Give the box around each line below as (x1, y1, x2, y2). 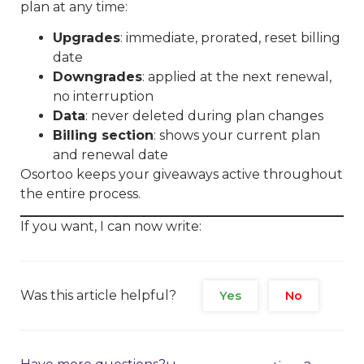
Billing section (53, 127, 154, 143)
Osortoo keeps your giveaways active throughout (20, 166, 343, 182)
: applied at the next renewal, (142, 68, 331, 84)
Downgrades (53, 68, 142, 84)
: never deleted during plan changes (85, 107, 323, 123)
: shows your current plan (154, 127, 320, 143)
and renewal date (53, 146, 168, 162)
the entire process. (20, 185, 141, 201)
